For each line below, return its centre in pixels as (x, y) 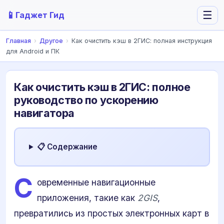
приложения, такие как (87, 198)
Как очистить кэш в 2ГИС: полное (102, 87)
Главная (18, 41)
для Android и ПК (33, 51)
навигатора (44, 113)
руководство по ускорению (86, 100)
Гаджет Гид (40, 15)
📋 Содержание (67, 147)
